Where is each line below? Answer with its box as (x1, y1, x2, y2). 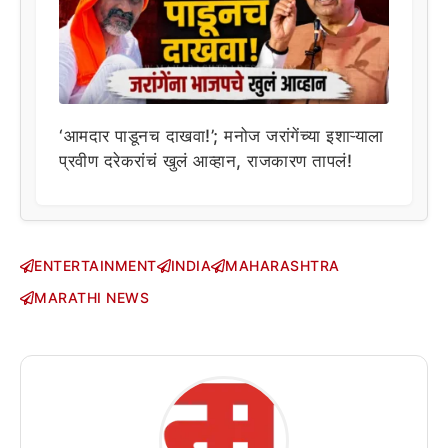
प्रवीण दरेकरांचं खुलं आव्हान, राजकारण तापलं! (59, 150, 352, 171)
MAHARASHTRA (225, 257, 340, 275)
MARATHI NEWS (34, 289, 149, 307)
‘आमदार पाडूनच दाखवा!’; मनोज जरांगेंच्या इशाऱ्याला (59, 125, 384, 146)
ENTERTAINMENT (34, 257, 157, 275)
